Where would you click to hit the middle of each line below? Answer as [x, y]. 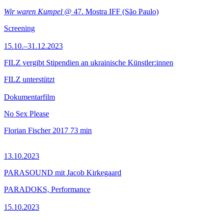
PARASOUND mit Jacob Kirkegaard [63, 173]
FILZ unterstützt [29, 79]
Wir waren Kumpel [33, 12]
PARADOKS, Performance [47, 189]
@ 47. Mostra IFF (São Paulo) [110, 12]
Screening [19, 28]
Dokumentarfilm [29, 97]
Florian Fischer [27, 130]
